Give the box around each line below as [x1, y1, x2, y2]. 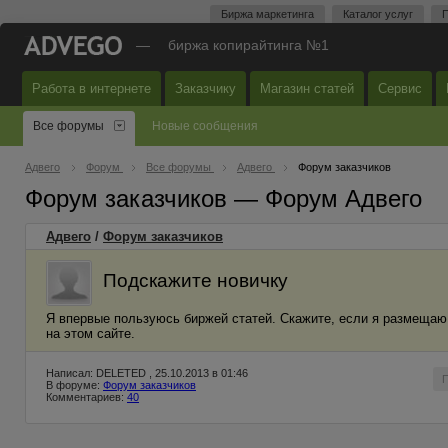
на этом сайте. [46, 326, 135, 341]
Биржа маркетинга [221, 8, 314, 20]
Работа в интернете [32, 81, 151, 96]
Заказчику [175, 81, 236, 96]
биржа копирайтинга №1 [168, 37, 329, 53]
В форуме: [46, 379, 103, 391]
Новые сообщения [152, 119, 258, 133]
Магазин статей [260, 81, 354, 96]
